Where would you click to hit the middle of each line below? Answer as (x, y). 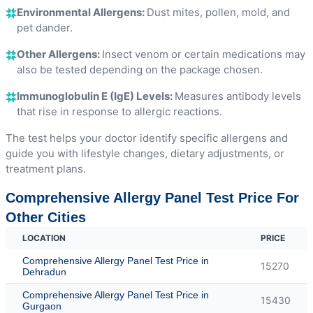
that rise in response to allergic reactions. (119, 111)
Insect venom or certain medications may (204, 54)
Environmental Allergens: (82, 12)
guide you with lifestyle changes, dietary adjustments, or (145, 153)
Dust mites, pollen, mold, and (218, 12)
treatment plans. (46, 168)
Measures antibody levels (238, 96)
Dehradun (44, 271)
